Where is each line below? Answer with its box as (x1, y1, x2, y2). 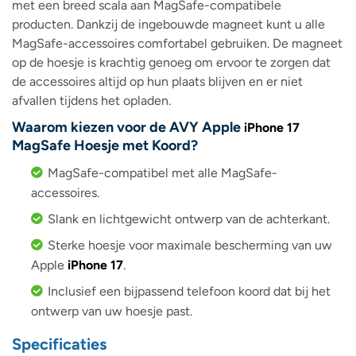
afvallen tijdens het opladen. (12, 93, 171, 109)
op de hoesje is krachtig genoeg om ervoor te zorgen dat (12, 55, 331, 71)
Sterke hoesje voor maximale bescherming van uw (48, 238, 332, 253)
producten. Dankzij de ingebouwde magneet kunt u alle (12, 17, 325, 33)
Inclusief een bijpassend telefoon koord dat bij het (48, 284, 331, 300)
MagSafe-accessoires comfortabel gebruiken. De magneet (12, 36, 342, 52)
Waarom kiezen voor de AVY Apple (12, 118, 244, 137)
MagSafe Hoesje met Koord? (12, 137, 198, 155)
